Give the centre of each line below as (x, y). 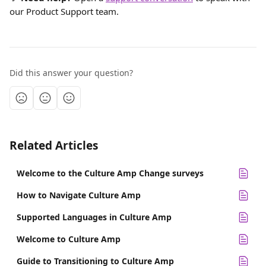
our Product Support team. (64, 11)
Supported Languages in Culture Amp (94, 217)
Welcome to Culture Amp (69, 239)
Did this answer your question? (71, 73)
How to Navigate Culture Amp (79, 195)
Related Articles (54, 145)
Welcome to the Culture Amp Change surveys (110, 173)
